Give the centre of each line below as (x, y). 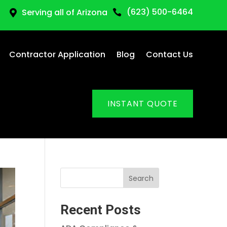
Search (141, 178)
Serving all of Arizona (64, 12)
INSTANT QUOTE (142, 104)
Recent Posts (101, 210)
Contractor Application (57, 54)
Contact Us (169, 54)
